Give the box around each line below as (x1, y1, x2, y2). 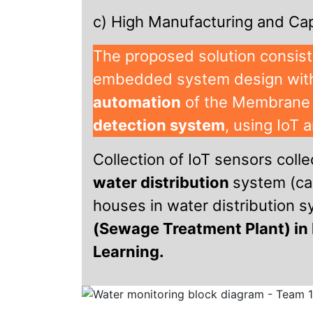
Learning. (93, 242, 164, 261)
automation (93, 92, 181, 111)
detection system (93, 115, 225, 134)
